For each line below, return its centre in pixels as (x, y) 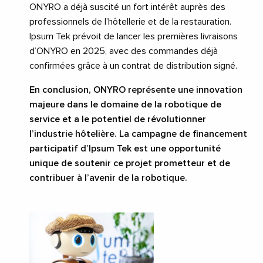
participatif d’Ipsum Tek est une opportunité (125, 149)
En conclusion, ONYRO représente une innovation (136, 90)
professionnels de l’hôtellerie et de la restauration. (130, 22)
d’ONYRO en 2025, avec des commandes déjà (124, 51)
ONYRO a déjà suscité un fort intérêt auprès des (127, 7)
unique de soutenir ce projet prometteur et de (130, 163)
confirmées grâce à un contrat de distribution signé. (133, 66)
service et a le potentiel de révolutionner (118, 119)
